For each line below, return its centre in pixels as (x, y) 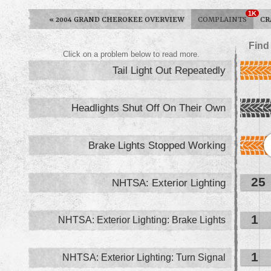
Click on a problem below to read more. (131, 54)
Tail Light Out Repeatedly (169, 70)
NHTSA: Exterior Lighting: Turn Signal (144, 258)
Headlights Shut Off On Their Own (149, 108)
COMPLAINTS (222, 20)
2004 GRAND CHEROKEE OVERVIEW (119, 20)
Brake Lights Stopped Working (157, 145)
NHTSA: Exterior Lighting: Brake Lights (142, 220)
